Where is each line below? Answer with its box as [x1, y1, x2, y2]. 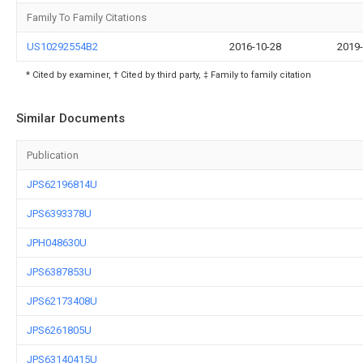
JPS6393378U [27, 207, 92, 220]
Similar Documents [16, 111, 125, 126]
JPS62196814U [27, 178, 97, 190]
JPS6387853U [27, 266, 92, 278]
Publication [27, 149, 79, 161]
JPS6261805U [27, 324, 92, 336]
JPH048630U [27, 237, 87, 249]
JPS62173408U [27, 295, 97, 307]
